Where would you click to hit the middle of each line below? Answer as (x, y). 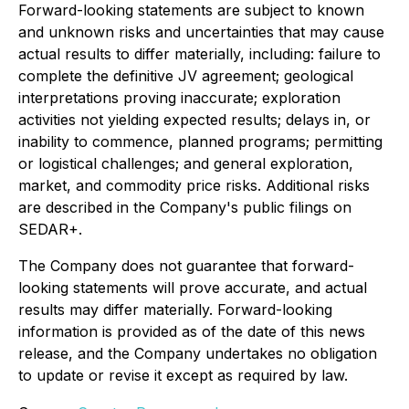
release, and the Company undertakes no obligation (198, 353)
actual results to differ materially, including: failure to (199, 54)
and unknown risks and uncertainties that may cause (201, 32)
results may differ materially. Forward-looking (175, 309)
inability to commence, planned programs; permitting (200, 142)
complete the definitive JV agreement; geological (186, 76)
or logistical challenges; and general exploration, (186, 163)
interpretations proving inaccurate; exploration (179, 98)
